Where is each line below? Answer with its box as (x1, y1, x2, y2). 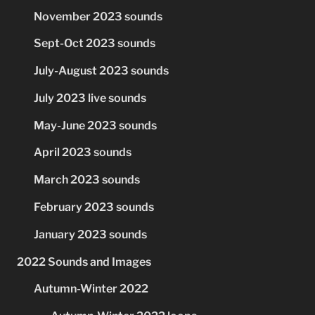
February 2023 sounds (34, 200, 154, 214)
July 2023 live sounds (34, 91, 146, 105)
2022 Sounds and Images (17, 255, 151, 269)
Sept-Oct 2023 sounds (34, 37, 155, 51)
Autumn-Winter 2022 (34, 282, 148, 296)
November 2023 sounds (34, 9, 162, 23)
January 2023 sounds (34, 227, 147, 241)
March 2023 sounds (34, 173, 140, 187)
